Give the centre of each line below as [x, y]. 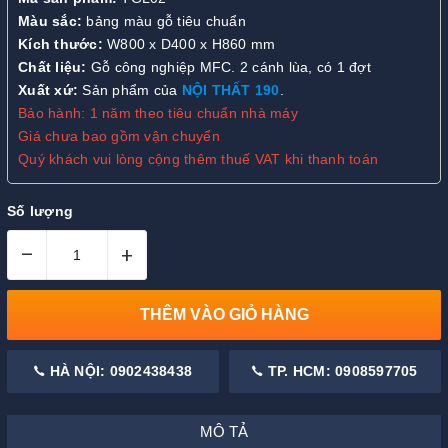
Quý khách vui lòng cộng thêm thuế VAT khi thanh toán [198, 159]
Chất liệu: [52, 67]
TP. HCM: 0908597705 [340, 370]
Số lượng [40, 210]
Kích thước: [60, 44]
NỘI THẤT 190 [230, 90]
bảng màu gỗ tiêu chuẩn [164, 21]
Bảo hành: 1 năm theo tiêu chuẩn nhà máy [158, 113]
